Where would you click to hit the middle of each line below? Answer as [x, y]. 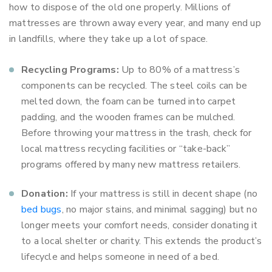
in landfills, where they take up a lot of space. [109, 39]
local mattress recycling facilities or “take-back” [126, 149]
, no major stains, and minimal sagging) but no [159, 209]
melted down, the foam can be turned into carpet [129, 101]
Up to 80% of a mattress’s [179, 70]
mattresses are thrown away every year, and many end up [135, 23]
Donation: [45, 194]
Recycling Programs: [70, 70]
